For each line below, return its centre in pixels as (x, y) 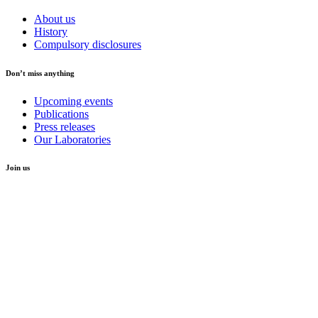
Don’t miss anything (40, 73)
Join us (18, 168)
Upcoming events (73, 101)
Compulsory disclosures (88, 44)
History (51, 31)
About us (55, 18)
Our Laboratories (72, 139)
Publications (61, 114)
